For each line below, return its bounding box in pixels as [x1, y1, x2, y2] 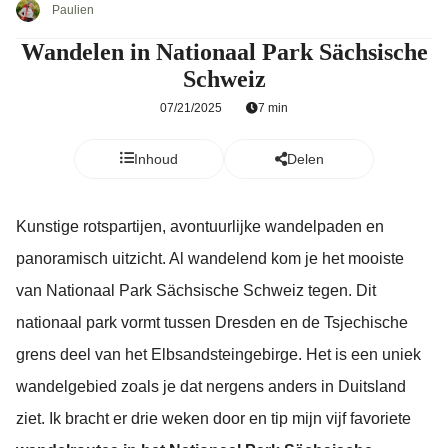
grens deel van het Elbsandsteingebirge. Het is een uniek [16, 346, 421, 363]
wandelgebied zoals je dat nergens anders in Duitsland [16, 378, 406, 395]
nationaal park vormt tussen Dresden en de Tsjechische [16, 314, 408, 331]
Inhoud [134, 151, 178, 167]
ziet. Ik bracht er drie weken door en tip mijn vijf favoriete [16, 410, 411, 427]
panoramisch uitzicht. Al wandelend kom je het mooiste [16, 250, 404, 267]
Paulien [52, 3, 94, 17]
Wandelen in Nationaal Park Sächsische [20, 39, 428, 65]
